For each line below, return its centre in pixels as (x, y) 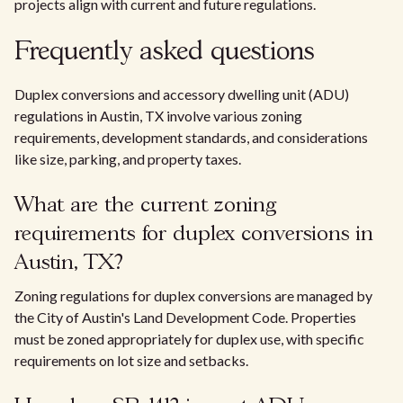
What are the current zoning (145, 205)
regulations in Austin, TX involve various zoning (158, 115)
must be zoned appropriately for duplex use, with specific (189, 338)
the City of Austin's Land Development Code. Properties (185, 317)
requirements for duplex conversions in (194, 234)
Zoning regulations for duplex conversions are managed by (193, 295)
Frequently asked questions (165, 52)
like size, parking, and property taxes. (128, 158)
